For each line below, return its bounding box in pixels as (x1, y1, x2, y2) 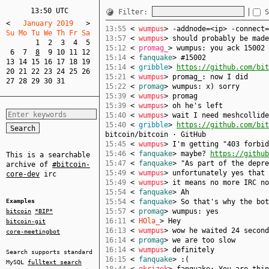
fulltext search (28, 259, 82, 265)
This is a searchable (6, 151, 90, 159)
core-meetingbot (6, 228, 60, 235)
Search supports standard (6, 249, 92, 255)
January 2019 (10, 19, 86, 28)
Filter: (118, 7, 152, 16)
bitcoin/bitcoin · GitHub (105, 130, 206, 139)
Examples (6, 198, 35, 204)
